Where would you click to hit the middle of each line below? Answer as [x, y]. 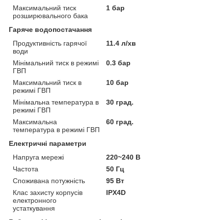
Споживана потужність [49, 180]
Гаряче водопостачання [50, 29]
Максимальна [35, 122]
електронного [35, 200]
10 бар [118, 82]
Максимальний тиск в [47, 82]
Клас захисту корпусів [48, 192]
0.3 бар [119, 63]
